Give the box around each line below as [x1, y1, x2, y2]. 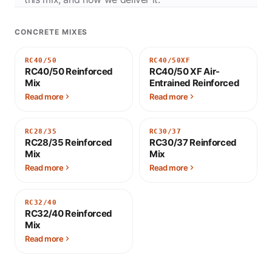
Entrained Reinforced [149, 76, 240, 89]
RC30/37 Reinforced [149, 136, 237, 148]
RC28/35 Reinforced [25, 136, 113, 148]
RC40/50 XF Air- [149, 65, 220, 77]
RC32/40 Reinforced [25, 207, 113, 219]
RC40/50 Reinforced [25, 65, 114, 77]
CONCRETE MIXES [15, 27, 88, 36]
